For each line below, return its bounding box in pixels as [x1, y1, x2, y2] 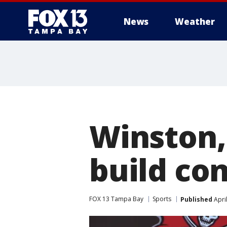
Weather [175, 16, 215, 27]
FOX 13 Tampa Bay [89, 195, 143, 203]
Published [180, 195, 212, 204]
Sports [153, 195, 171, 203]
